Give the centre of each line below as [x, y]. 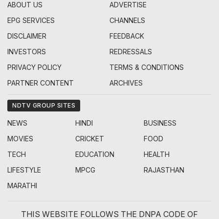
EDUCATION [95, 154]
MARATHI [22, 186]
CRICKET [90, 139]
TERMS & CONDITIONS [147, 67]
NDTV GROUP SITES [44, 106]
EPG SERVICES [31, 21]
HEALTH [156, 154]
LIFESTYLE [24, 170]
